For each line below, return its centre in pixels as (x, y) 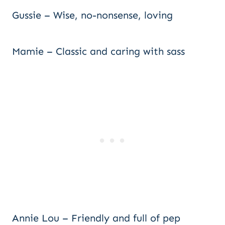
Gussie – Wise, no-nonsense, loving (92, 15)
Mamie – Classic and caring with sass (98, 51)
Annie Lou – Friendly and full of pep (96, 218)
